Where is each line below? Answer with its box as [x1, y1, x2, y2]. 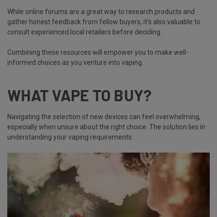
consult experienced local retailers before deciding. [7, 28, 162, 36]
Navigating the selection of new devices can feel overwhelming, [7, 113, 201, 121]
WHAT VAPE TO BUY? [7, 86, 152, 105]
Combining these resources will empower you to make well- [7, 48, 188, 57]
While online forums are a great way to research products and [7, 8, 195, 16]
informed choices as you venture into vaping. [7, 59, 143, 67]
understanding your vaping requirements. [7, 133, 133, 141]
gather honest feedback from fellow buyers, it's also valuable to [7, 18, 201, 26]
